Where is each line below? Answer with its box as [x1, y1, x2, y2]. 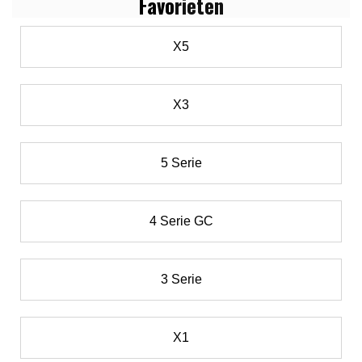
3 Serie [160, 272, 202, 287]
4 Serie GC [149, 214, 213, 229]
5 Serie [160, 156, 202, 170]
